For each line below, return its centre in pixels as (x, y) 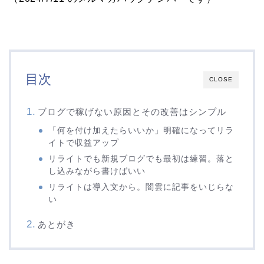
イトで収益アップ (84, 143)
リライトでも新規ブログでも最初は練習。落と (141, 159)
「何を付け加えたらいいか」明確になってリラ (141, 131)
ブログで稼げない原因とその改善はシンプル (132, 112)
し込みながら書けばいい (97, 171)
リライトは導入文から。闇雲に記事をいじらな (141, 187)
